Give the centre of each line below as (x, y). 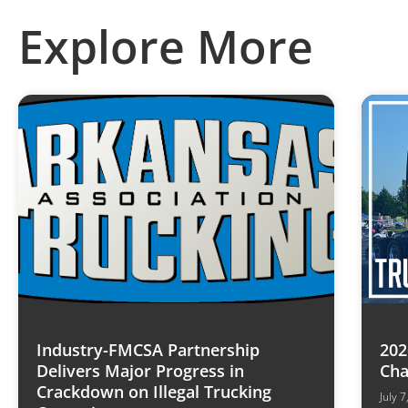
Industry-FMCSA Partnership (148, 349)
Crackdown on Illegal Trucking (154, 391)
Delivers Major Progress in (140, 370)
